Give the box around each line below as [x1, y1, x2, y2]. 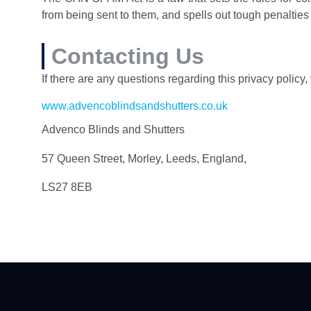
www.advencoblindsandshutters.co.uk [42, 100, 228, 112]
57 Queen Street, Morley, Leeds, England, [42, 152, 246, 165]
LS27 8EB [42, 181, 92, 194]
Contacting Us [51, 43, 204, 69]
